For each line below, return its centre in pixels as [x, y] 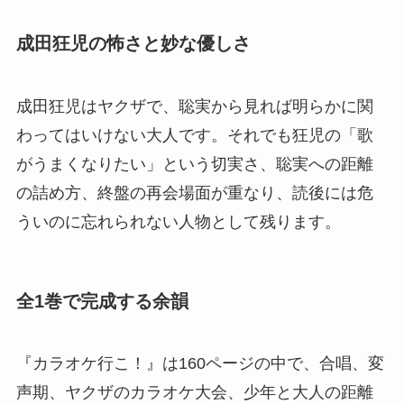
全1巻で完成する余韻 [102, 301]
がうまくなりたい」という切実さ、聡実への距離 [194, 164]
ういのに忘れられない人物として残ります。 [178, 221]
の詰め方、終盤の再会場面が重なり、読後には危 [194, 193]
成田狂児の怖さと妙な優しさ [133, 44]
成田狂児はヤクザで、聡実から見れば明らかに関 [194, 106]
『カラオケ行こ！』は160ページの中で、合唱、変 [200, 364]
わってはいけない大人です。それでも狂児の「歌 [194, 135]
